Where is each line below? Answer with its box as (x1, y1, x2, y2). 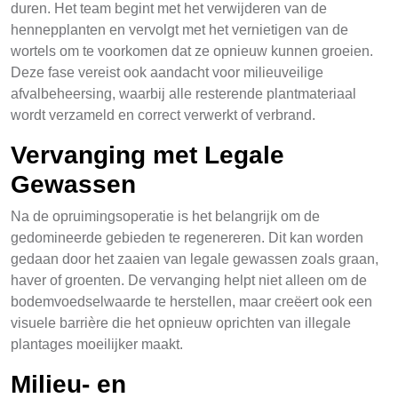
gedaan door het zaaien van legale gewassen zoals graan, (11, 251, 378, 267)
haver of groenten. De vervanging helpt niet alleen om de (11, 273, 367, 288)
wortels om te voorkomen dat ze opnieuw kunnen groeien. (11, 44, 373, 59)
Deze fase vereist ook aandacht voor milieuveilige (11, 65, 323, 80)
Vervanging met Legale (11, 141, 284, 169)
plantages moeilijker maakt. (11, 337, 183, 352)
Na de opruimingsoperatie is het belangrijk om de (11, 209, 320, 224)
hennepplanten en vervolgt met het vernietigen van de (11, 22, 348, 37)
